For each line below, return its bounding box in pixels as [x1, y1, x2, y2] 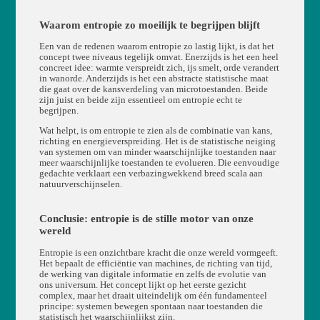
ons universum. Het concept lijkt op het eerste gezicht [39, 280, 246, 291]
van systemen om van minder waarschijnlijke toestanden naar [39, 147, 276, 158]
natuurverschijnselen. [39, 179, 122, 190]
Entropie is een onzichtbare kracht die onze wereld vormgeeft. [39, 248, 278, 259]
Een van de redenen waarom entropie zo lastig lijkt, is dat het [39, 41, 274, 52]
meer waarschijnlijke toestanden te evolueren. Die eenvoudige [39, 158, 279, 169]
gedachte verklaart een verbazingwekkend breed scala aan [39, 169, 263, 179]
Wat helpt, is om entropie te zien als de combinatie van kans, [39, 126, 272, 136]
